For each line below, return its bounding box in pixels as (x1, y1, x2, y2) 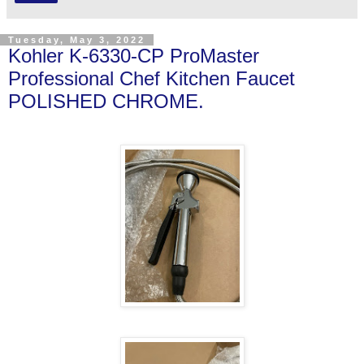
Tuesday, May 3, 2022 (8, 34, 145, 45)
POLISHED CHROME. (8, 89, 204, 112)
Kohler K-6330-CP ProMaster (8, 44, 259, 67)
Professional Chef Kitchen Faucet (8, 67, 295, 89)
